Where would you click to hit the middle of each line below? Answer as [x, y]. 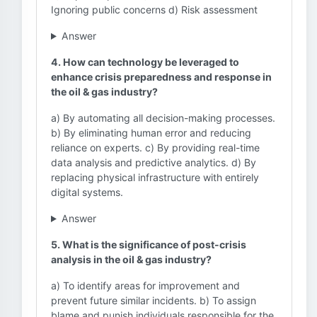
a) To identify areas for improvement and [145, 286]
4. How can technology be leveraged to [145, 62]
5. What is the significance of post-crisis [149, 244]
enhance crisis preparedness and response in [161, 77]
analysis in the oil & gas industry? [131, 259]
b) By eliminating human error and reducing [151, 133]
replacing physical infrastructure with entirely [155, 177]
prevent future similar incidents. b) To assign [154, 300]
